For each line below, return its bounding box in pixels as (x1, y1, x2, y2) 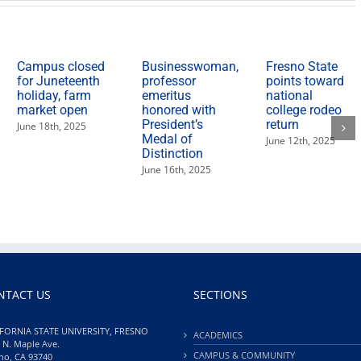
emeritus (141, 88, 191, 104)
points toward (266, 73, 345, 89)
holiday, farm (17, 88, 92, 104)
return (266, 117, 300, 133)
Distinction (141, 146, 203, 162)
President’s (141, 117, 203, 133)
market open (17, 102, 89, 118)
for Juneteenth (17, 73, 101, 89)
